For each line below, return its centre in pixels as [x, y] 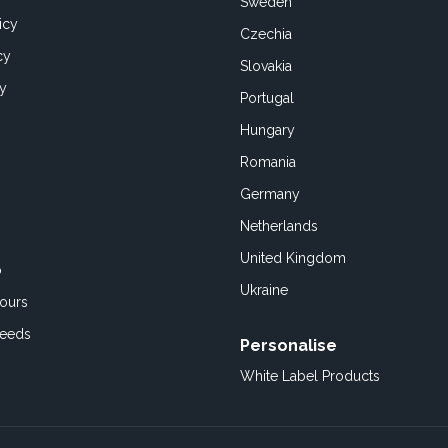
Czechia [266, 34]
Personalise [288, 345]
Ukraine [264, 290]
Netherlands [279, 226]
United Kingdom [293, 258]
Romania [268, 162]
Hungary [267, 130]
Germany [270, 194]
